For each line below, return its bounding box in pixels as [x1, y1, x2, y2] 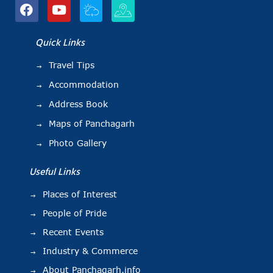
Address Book [49, 98, 108, 110]
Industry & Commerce [43, 245, 138, 257]
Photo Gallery [49, 137, 107, 149]
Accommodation [49, 79, 119, 90]
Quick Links [35, 34, 85, 51]
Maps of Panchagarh [49, 118, 135, 129]
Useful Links [29, 163, 80, 180]
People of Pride [43, 207, 107, 219]
